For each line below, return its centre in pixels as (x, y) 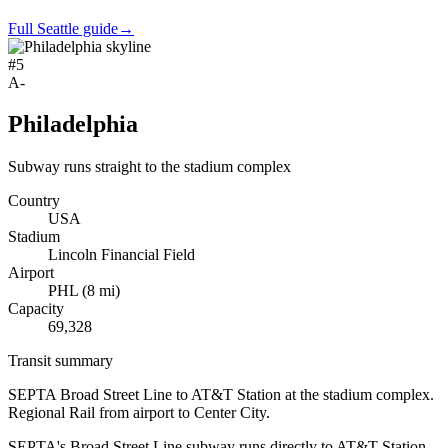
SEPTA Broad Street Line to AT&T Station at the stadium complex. (221, 395)
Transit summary (60, 361)
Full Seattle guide (63, 28)
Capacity (36, 309)
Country (34, 201)
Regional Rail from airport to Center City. (139, 413)
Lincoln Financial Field (121, 255)
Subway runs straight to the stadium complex (149, 167)
